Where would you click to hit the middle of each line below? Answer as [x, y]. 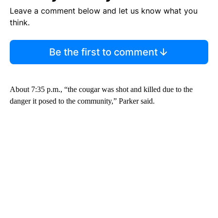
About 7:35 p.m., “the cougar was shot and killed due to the [101, 90]
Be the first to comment [103, 52]
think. [20, 23]
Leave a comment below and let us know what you [104, 11]
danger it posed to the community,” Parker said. [82, 101]
